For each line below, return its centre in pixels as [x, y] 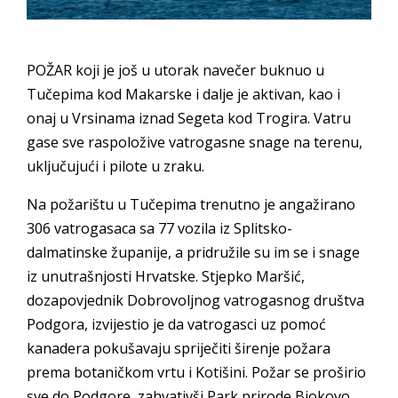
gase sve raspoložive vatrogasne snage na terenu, [195, 142]
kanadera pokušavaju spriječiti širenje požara [179, 348]
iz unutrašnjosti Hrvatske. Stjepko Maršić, [166, 276]
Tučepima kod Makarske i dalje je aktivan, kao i [183, 94]
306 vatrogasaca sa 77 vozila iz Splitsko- [159, 228]
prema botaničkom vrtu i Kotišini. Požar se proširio [196, 372]
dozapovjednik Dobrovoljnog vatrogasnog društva [195, 300]
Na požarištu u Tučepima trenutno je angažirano [191, 204]
